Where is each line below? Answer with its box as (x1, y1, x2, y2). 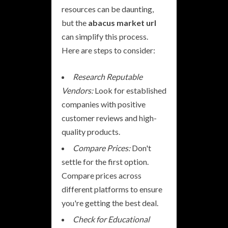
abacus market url (88, 17, 156, 27)
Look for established (93, 85, 166, 95)
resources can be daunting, (62, 4, 154, 14)
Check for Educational (73, 214, 150, 224)
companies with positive (62, 99, 146, 109)
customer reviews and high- (62, 112, 157, 123)
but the (62, 17, 88, 27)
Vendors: (62, 85, 93, 95)
